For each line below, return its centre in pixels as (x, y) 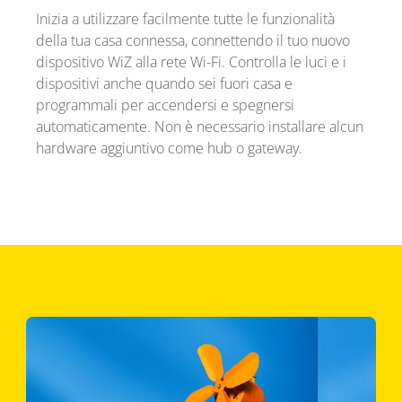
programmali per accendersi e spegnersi (165, 105)
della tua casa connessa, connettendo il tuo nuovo (192, 40)
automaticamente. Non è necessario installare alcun (199, 126)
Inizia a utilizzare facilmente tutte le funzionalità (185, 18)
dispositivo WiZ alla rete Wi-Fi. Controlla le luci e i (191, 61)
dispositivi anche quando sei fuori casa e (164, 83)
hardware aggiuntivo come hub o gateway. (169, 148)
